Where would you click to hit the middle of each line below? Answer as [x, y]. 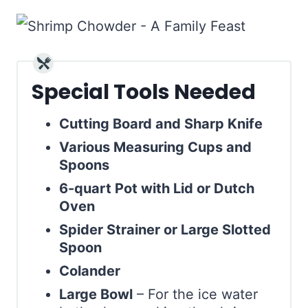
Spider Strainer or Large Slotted [165, 230]
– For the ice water [195, 295]
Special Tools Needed [144, 92]
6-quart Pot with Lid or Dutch [157, 189]
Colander [90, 271]
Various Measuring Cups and [155, 147]
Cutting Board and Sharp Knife [161, 124]
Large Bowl [96, 295]
